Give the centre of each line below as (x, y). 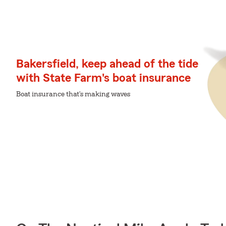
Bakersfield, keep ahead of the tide (107, 64)
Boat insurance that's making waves (73, 94)
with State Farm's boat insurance (103, 78)
